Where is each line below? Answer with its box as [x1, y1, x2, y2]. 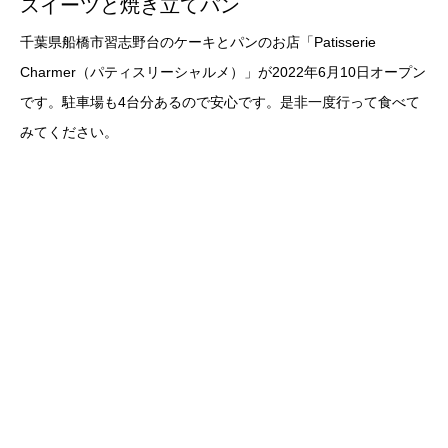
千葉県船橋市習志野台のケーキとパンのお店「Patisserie [20, 34, 376, 51]
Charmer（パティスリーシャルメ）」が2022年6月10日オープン [20, 64, 426, 81]
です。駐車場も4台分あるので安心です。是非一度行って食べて [20, 94, 420, 111]
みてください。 [20, 124, 118, 141]
